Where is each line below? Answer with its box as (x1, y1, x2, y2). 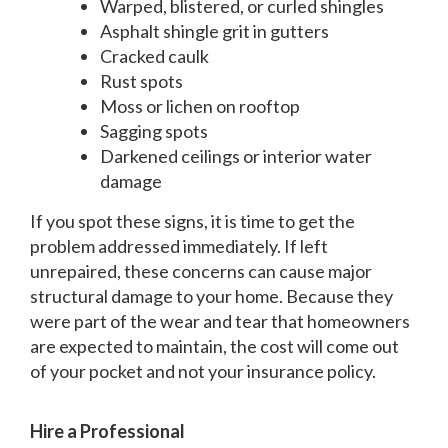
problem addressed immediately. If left (30, 234, 328, 257)
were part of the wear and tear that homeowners (30, 309, 410, 332)
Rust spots (100, 69, 183, 92)
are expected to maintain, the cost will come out (30, 334, 399, 357)
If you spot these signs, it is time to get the (30, 209, 355, 232)
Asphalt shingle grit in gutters (100, 19, 329, 42)
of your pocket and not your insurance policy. (30, 359, 376, 382)
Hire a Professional (30, 419, 185, 442)
